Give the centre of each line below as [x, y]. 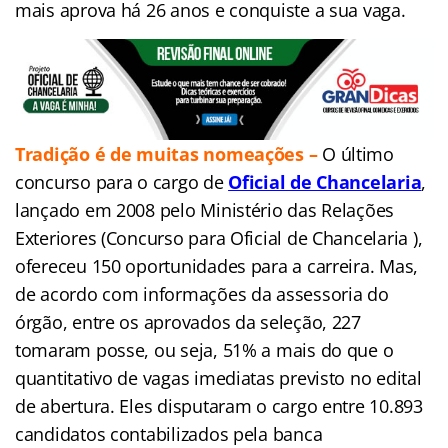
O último [358, 154]
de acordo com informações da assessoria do [202, 294]
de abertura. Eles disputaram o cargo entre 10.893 [219, 406]
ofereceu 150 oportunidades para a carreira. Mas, [217, 266]
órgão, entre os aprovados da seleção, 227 [188, 322]
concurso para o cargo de [119, 182]
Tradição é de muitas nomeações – [169, 154]
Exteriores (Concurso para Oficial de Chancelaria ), [219, 238]
